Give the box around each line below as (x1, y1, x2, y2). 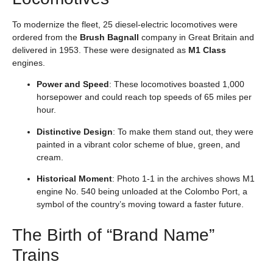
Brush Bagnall (80, 32, 139, 42)
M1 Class (188, 44, 226, 55)
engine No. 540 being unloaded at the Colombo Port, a (37, 186, 247, 196)
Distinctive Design (37, 126, 113, 136)
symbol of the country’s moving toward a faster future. (37, 199, 244, 209)
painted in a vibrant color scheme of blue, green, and (37, 139, 240, 149)
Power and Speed (37, 79, 109, 90)
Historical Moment (37, 173, 112, 183)
